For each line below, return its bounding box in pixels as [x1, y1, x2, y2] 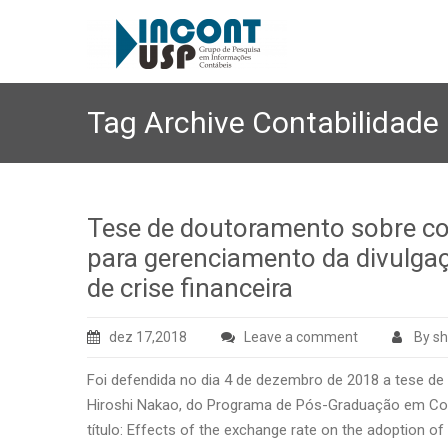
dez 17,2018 [109, 329, 187, 345]
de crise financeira [87, 273, 293, 303]
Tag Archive [87, 105, 252, 140]
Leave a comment [244, 329, 358, 345]
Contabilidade [252, 105, 439, 140]
